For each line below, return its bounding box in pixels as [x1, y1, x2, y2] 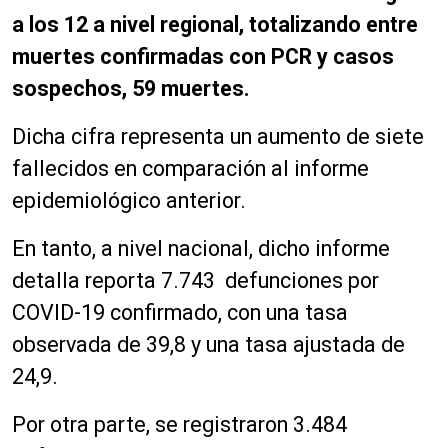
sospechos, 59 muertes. [12, 76, 250, 102]
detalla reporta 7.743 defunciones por [12, 268, 379, 294]
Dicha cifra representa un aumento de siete [12, 124, 424, 150]
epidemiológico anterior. [12, 188, 246, 214]
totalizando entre [249, 12, 418, 38]
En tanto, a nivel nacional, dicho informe [12, 236, 390, 262]
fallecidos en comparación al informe [12, 156, 369, 182]
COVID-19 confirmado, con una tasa [12, 300, 348, 326]
